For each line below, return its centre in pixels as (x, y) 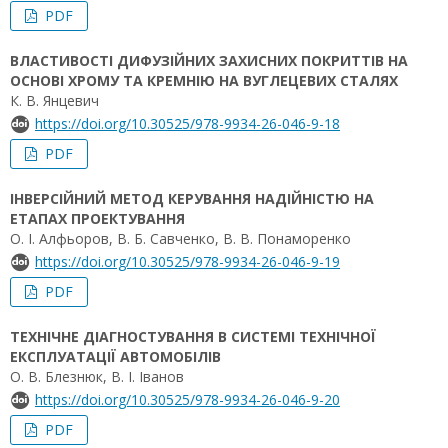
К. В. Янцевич (54, 100)
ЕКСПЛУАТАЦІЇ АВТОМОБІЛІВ (115, 356)
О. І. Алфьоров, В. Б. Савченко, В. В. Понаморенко (180, 238)
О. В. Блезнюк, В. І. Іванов (97, 376)
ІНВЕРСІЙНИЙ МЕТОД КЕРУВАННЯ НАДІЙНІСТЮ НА (192, 198)
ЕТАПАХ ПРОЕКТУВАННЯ (97, 218)
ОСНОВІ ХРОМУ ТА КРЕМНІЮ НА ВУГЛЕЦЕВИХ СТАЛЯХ (204, 80)
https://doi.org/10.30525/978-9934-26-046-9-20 (187, 399)
